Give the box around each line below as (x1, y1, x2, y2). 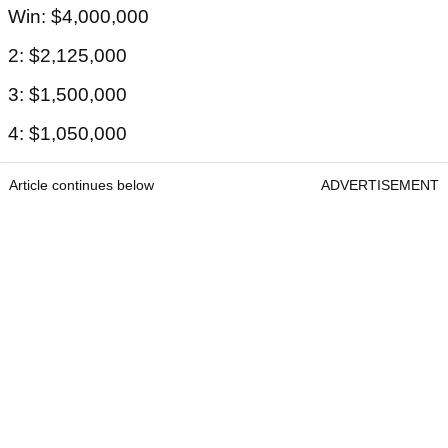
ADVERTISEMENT (321, 177, 439, 194)
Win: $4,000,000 (8, 6, 149, 28)
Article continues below (9, 177, 154, 194)
